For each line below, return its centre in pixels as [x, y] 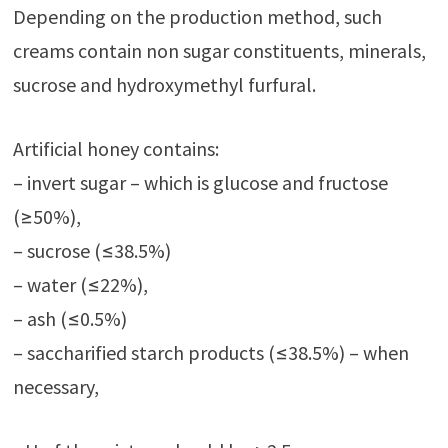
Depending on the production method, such [197, 16]
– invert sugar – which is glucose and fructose [200, 182]
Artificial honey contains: [115, 148]
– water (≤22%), [80, 284]
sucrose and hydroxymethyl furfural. [164, 84]
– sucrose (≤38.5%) [91, 250]
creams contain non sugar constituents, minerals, [219, 50]
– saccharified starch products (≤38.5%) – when [210, 352]
